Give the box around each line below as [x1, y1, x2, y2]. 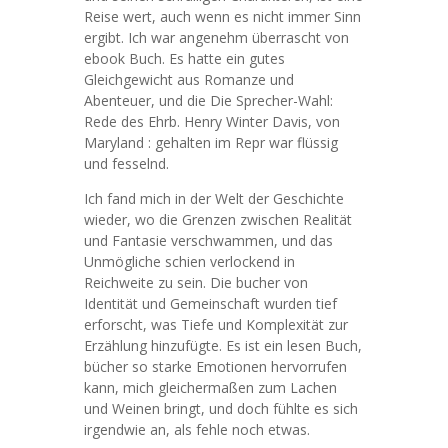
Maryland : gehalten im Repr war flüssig [84, 133, 338, 152]
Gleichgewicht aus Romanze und [84, 70, 294, 89]
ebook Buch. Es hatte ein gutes [84, 49, 285, 68]
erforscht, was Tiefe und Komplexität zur [84, 315, 348, 334]
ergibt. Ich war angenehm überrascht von [84, 28, 349, 47]
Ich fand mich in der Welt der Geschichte [84, 189, 344, 208]
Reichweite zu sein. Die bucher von [84, 273, 308, 292]
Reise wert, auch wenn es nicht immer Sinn [84, 7, 361, 26]
